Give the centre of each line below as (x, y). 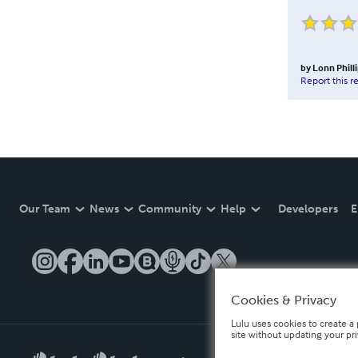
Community (170, 209)
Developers (308, 209)
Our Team (45, 209)
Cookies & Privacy (283, 300)
